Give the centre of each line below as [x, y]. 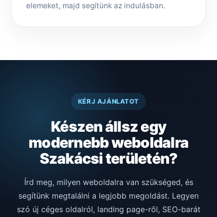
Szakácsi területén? [108, 159]
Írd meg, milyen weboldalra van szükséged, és [108, 182]
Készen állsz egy [108, 127]
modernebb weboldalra [108, 143]
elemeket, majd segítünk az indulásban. [96, 6]
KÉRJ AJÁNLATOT [108, 101]
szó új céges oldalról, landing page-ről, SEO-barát [108, 209]
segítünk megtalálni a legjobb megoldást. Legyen [108, 196]
